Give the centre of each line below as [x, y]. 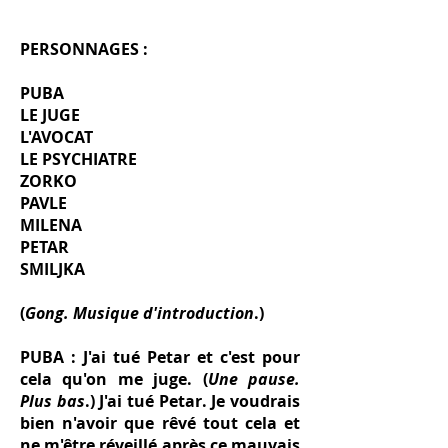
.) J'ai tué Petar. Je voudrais [192, 401]
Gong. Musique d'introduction [139, 313]
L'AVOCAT [56, 137]
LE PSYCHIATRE [78, 159]
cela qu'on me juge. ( [114, 379]
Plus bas [52, 401]
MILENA [51, 225]
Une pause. [254, 379]
